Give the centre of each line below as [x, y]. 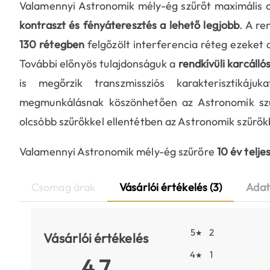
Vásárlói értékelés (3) [171, 187]
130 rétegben [52, 45]
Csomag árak [64, 187]
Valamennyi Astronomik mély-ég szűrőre [118, 152]
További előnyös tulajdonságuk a [99, 64]
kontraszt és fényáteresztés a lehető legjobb [130, 25]
